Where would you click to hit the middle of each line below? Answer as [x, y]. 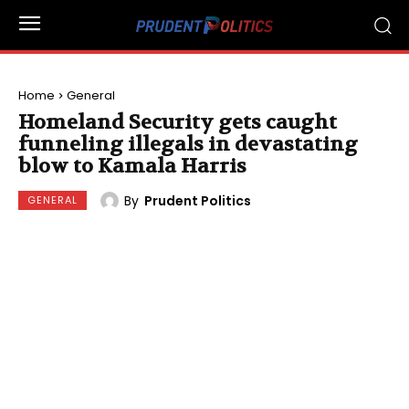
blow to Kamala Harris [132, 166]
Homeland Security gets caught [178, 122]
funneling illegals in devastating [188, 144]
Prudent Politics [198, 200]
